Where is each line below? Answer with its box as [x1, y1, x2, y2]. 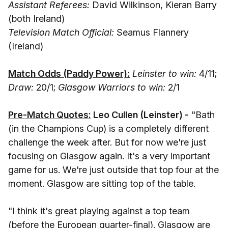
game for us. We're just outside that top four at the [8, 164, 219, 175]
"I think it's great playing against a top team [8, 206, 190, 216]
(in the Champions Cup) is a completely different [8, 123, 209, 134]
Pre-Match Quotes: [8, 109, 91, 120]
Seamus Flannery [114, 27, 189, 38]
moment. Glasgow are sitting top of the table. [8, 178, 195, 189]
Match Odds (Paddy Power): [8, 68, 130, 79]
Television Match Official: [8, 27, 114, 38]
